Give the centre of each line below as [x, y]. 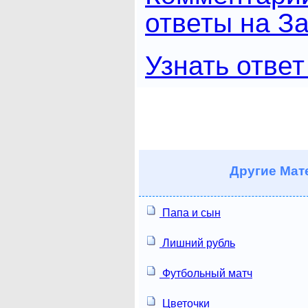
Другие [253, 170]
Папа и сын [190, 212]
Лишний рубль [197, 243]
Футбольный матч [206, 273]
